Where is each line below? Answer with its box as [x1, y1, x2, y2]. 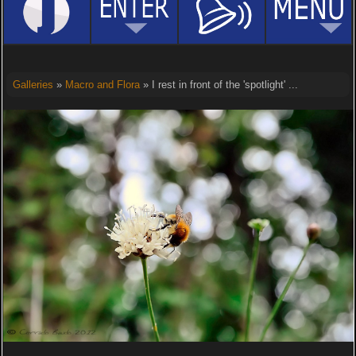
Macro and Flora [64, 79, 140, 91]
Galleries [12, 79, 53, 91]
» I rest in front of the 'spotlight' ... [139, 79, 298, 91]
